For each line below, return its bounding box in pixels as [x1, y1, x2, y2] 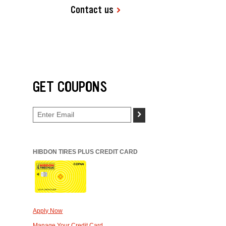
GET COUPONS [33, 77, 107, 97]
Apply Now [33, 207, 63, 215]
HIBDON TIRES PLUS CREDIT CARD [33, 148, 138, 156]
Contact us [71, 3, 114, 17]
